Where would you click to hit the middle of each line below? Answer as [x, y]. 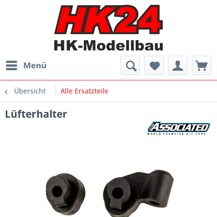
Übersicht [30, 91]
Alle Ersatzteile [85, 91]
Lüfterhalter [36, 114]
